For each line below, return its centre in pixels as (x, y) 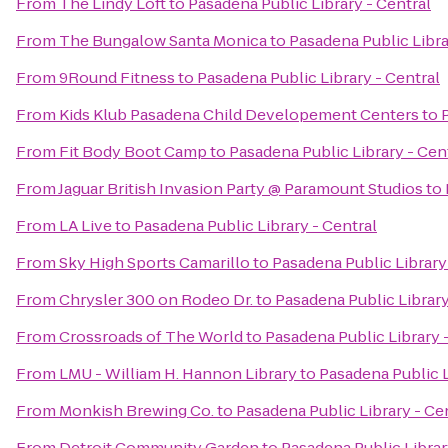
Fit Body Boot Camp (133, 151)
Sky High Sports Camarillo (154, 262)
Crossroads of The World (151, 336)
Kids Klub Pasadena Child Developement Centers (239, 114)
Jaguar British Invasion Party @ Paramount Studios (240, 188)
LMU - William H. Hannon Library (178, 373)
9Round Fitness (117, 77)
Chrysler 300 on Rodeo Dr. (156, 299)
